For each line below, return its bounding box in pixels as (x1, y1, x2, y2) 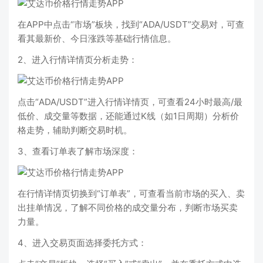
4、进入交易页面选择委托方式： (18, 237, 147, 248)
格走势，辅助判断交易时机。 (18, 124, 132, 136)
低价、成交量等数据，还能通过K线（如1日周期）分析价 (18, 110, 239, 122)
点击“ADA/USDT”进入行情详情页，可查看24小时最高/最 (18, 96, 242, 107)
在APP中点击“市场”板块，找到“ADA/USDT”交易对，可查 (18, 19, 244, 30)
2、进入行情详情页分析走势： (18, 54, 137, 65)
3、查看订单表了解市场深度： (18, 146, 138, 157)
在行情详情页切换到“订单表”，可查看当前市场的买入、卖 (18, 188, 245, 199)
